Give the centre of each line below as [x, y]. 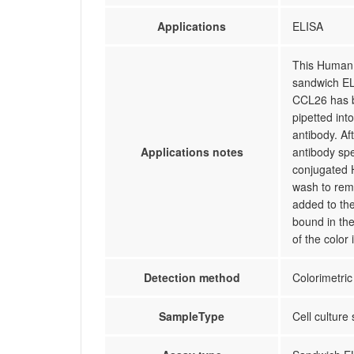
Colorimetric [322, 277]
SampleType [192, 316]
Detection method [192, 277]
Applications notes [192, 152]
